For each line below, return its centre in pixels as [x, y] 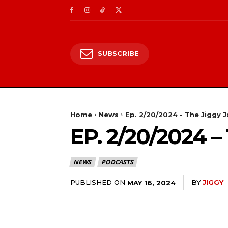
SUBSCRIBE [118, 53]
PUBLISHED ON [98, 182]
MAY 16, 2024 [151, 182]
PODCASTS [117, 162]
